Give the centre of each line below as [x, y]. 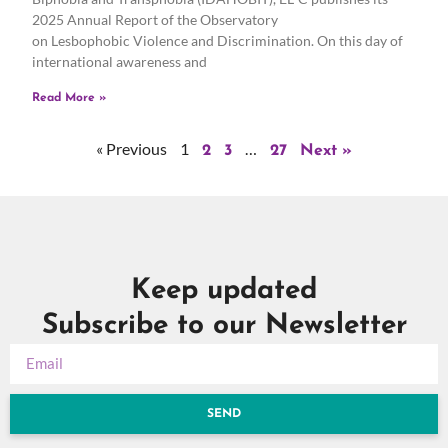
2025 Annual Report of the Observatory [155, 19]
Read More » [69, 97]
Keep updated [224, 290]
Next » [326, 150]
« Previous [131, 148]
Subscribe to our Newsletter [224, 325]
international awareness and [119, 61]
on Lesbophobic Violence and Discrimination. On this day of [217, 40]
